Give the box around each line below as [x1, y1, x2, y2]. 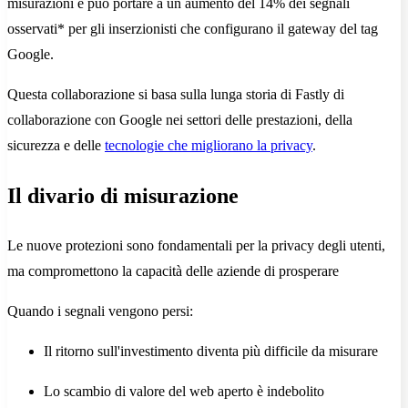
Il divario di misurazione [7, 184, 239, 209]
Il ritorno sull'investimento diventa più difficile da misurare [44, 343, 378, 360]
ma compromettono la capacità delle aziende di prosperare [7, 263, 339, 280]
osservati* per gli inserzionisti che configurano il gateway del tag [7, 21, 378, 37]
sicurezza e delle [7, 138, 105, 154]
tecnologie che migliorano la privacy [105, 138, 312, 154]
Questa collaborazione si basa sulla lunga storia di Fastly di [7, 87, 344, 103]
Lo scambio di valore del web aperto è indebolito [44, 383, 324, 400]
